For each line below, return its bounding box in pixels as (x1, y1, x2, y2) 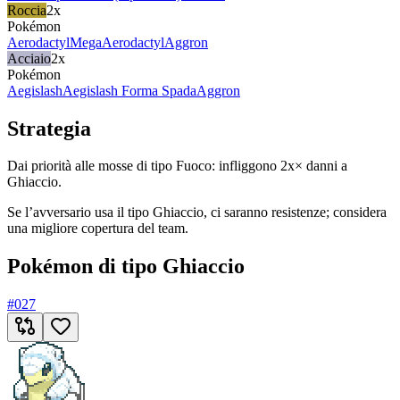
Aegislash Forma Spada (62, 82, 196, 98)
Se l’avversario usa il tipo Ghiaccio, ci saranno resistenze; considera (7, 204, 387, 221)
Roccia (7, 2, 46, 18)
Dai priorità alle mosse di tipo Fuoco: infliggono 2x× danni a (7, 158, 347, 174)
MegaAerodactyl (70, 34, 164, 50)
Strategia (7, 116, 91, 140)
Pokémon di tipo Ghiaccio (7, 254, 245, 279)
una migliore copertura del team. (7, 221, 188, 237)
